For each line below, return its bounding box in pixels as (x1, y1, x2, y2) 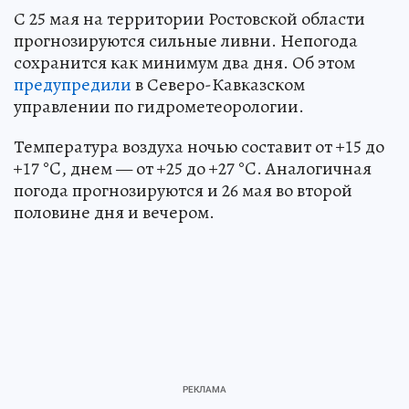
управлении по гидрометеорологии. (14, 94, 304, 120)
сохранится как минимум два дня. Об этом (14, 50, 355, 76)
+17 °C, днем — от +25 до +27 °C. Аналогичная (14, 156, 372, 182)
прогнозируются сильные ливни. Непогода (14, 28, 358, 54)
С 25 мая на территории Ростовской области (14, 6, 365, 32)
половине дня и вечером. (14, 200, 215, 225)
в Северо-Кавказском (131, 72, 305, 98)
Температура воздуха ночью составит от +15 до (14, 134, 384, 160)
